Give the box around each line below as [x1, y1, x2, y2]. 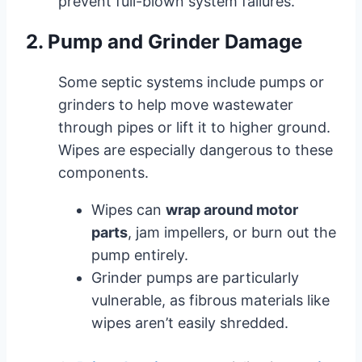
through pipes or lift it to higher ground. [58, 118, 330, 136]
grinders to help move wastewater [58, 95, 293, 113]
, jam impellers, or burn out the [128, 223, 336, 241]
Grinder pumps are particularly [91, 268, 299, 286]
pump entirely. [91, 246, 188, 263]
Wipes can [91, 200, 166, 218]
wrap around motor [166, 200, 298, 218]
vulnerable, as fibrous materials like [91, 291, 330, 309]
